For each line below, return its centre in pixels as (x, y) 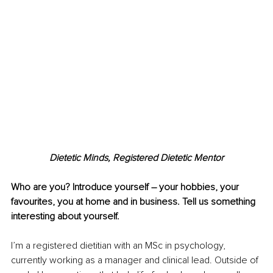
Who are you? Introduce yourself (81, 187)
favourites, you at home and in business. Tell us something (134, 202)
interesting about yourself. (65, 217)
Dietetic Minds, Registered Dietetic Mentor (136, 158)
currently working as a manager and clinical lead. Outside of (136, 261)
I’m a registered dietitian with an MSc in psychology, (119, 246)
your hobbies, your (199, 187)
